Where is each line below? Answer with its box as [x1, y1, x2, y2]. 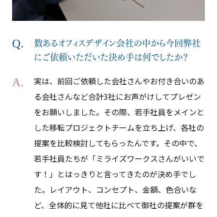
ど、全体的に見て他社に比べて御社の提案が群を [34, 199, 203, 211]
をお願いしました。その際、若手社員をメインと [34, 106, 204, 118]
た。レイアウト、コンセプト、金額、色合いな [34, 183, 197, 195]
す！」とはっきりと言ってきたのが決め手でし [34, 168, 196, 180]
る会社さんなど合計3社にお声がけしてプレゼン [34, 90, 201, 102]
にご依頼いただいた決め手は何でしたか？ [34, 49, 188, 63]
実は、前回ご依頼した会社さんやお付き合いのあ [34, 75, 204, 87]
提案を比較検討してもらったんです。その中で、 [34, 137, 202, 149]
